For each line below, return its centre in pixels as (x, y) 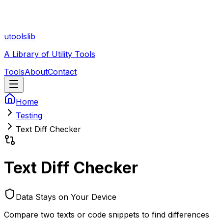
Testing (29, 115)
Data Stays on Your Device (66, 197)
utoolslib (20, 36)
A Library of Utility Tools (50, 54)
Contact (62, 72)
